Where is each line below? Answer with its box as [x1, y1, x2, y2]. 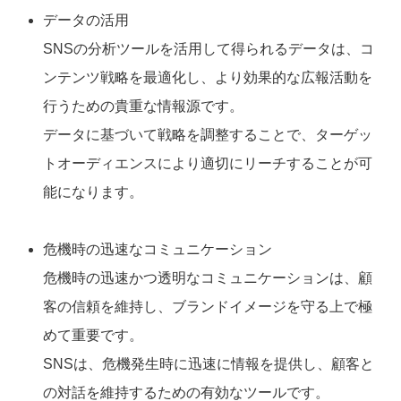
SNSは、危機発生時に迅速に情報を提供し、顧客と [43, 356, 374, 372]
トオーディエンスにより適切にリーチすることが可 [43, 156, 372, 172]
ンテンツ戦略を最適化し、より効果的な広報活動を [43, 70, 372, 86]
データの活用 [43, 13, 129, 29]
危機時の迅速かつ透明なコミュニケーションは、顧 [43, 270, 372, 286]
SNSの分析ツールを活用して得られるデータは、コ [43, 41, 374, 57]
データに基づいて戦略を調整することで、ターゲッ [43, 127, 372, 143]
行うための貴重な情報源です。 [43, 98, 243, 115]
